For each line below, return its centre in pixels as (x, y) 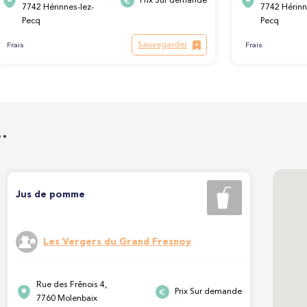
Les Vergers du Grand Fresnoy (118, 242)
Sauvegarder (162, 45)
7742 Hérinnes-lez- (58, 8)
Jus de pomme (51, 195)
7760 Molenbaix (67, 298)
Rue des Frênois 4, (72, 285)
